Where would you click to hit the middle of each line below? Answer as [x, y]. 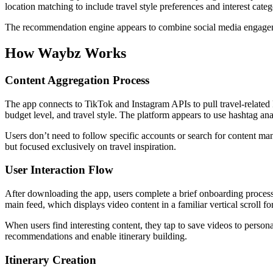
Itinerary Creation [51, 260]
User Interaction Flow [59, 170]
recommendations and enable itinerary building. [96, 236]
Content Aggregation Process [77, 80]
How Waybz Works [66, 53]
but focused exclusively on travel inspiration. [90, 146]
